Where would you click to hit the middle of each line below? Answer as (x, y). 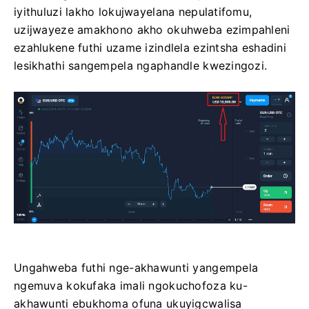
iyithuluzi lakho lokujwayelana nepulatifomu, (133, 12)
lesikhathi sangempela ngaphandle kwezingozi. (141, 66)
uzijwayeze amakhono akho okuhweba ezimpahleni (152, 30)
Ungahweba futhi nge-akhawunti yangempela (136, 268)
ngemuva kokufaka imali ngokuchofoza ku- (131, 286)
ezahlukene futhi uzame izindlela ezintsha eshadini (150, 48)
